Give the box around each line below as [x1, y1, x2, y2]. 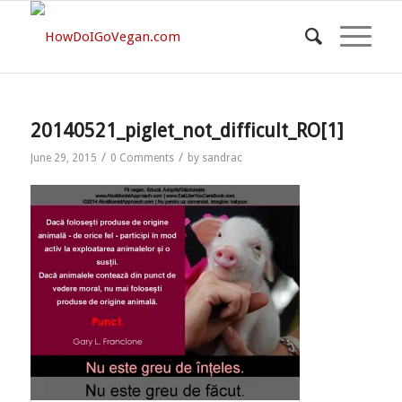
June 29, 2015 [30, 152, 97, 164]
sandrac [201, 152, 242, 164]
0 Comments [109, 152, 174, 164]
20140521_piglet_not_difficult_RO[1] [30, 119, 344, 142]
